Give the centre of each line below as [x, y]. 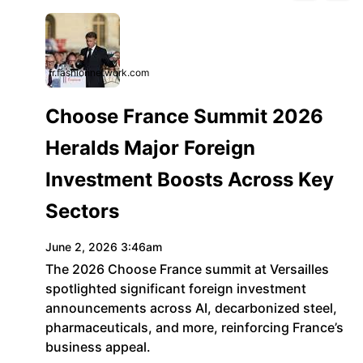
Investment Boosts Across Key [190, 179]
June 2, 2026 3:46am [104, 247]
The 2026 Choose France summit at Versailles [187, 269]
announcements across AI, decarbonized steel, [191, 308]
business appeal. [98, 347]
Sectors [82, 211]
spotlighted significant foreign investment [176, 288]
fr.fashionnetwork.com [99, 73]
